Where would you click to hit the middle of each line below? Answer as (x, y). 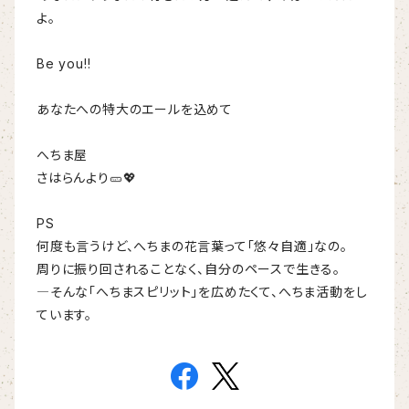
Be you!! (64, 63)
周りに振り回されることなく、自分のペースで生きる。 (189, 269)
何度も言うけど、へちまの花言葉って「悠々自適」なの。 (192, 246)
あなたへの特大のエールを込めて (135, 109)
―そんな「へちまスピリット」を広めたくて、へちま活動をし (202, 292)
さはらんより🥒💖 (87, 178)
